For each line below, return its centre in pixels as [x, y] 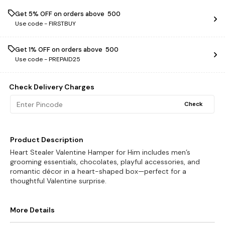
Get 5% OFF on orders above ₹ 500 [68, 14]
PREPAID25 [65, 59]
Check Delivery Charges [52, 87]
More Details [32, 210]
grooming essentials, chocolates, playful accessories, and [105, 162]
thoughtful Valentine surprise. [58, 181]
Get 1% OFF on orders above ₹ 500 [67, 49]
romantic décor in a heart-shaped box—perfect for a [98, 171]
